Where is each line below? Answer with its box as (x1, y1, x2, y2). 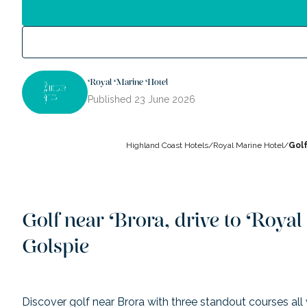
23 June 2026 (134, 94, 195, 106)
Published (88, 94, 134, 106)
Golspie (22, 237, 89, 266)
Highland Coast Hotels (126, 140, 208, 151)
